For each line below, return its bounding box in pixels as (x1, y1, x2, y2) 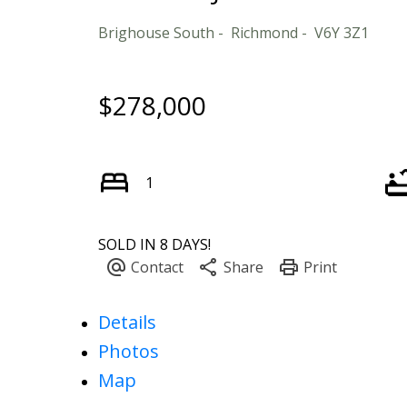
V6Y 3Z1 (313, 22, 369, 43)
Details (97, 309, 156, 334)
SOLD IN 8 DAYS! (97, 233, 211, 254)
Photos (97, 338, 159, 363)
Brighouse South (97, 22, 214, 43)
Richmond (230, 22, 298, 43)
